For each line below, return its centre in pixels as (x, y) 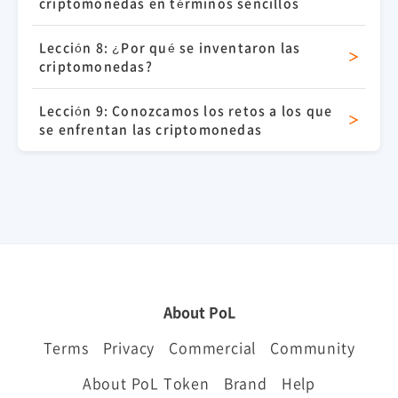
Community (313, 347)
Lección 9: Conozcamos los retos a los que (186, 110)
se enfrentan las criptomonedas (151, 129)
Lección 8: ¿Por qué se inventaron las (170, 47)
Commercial (213, 347)
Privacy (129, 347)
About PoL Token (146, 383)
